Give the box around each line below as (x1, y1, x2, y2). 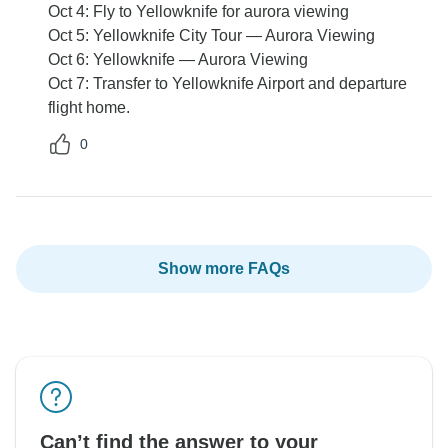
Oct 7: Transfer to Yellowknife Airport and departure (48, 75, 407, 93)
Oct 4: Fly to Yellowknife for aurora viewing (48, 3, 349, 21)
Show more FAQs (158, 260, 290, 278)
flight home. (48, 99, 130, 117)
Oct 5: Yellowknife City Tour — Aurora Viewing (48, 27, 375, 45)
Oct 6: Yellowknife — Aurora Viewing (48, 51, 308, 69)
